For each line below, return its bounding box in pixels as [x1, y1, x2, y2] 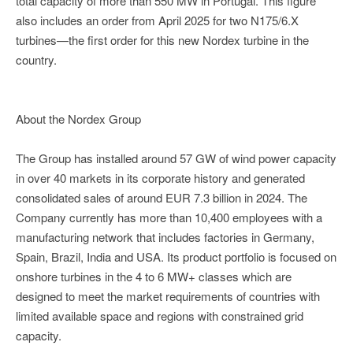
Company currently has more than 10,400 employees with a [16, 209, 322, 226]
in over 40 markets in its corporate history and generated [16, 169, 305, 187]
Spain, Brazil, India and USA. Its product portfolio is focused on [16, 248, 336, 266]
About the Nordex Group [16, 110, 141, 128]
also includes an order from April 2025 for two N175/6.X [16, 12, 299, 29]
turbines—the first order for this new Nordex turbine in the [16, 32, 309, 49]
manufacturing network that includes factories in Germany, [16, 229, 314, 246]
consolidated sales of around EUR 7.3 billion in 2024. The [16, 189, 307, 206]
